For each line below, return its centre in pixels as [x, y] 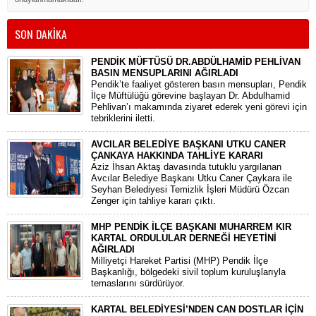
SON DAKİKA [41, 34]
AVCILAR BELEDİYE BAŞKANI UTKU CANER [188, 144]
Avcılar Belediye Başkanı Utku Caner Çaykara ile [192, 178]
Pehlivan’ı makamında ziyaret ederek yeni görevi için [199, 107]
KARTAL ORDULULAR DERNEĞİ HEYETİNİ [184, 238]
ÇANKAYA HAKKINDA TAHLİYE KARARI [177, 156]
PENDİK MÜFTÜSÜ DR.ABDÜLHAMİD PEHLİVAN [196, 62]
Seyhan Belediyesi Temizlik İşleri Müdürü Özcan [190, 189]
